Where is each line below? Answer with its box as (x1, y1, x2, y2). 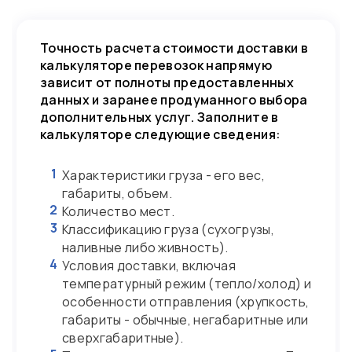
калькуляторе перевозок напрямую (40, 57, 272, 74)
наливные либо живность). (62, 239, 229, 256)
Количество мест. (62, 203, 175, 220)
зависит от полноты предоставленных (40, 74, 294, 91)
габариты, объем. (62, 185, 173, 202)
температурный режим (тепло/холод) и (62, 275, 312, 292)
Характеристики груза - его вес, (62, 167, 265, 184)
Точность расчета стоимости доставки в (40, 39, 308, 57)
